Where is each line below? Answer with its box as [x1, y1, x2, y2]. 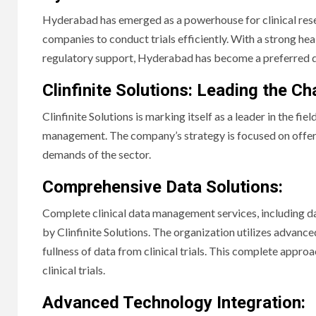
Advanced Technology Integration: [42, 292, 305, 312]
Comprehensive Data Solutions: [42, 176, 283, 197]
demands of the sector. [42, 147, 151, 161]
